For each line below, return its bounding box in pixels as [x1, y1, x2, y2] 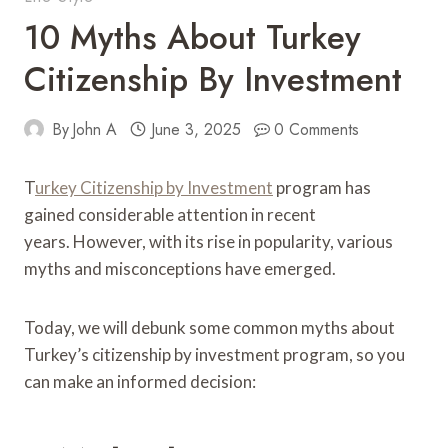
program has [273, 176, 371, 198]
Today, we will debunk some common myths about [24, 316, 395, 338]
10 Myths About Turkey [24, 13, 361, 61]
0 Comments [274, 117, 360, 141]
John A [72, 117, 118, 141]
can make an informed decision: [24, 370, 256, 392]
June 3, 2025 [150, 117, 241, 141]
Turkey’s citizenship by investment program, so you [24, 343, 405, 365]
